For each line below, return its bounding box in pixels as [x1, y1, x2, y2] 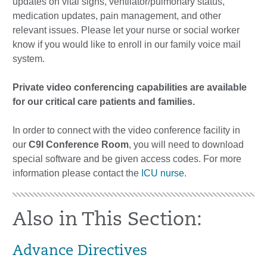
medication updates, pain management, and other [13, 11, 221, 21]
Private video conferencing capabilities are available [13, 82, 247, 92]
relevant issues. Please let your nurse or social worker [13, 25, 240, 35]
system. [13, 54, 45, 64]
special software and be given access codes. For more [13, 154, 241, 164]
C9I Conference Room [29, 139, 129, 150]
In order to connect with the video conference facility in [13, 125, 240, 135]
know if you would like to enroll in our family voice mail [13, 39, 241, 49]
